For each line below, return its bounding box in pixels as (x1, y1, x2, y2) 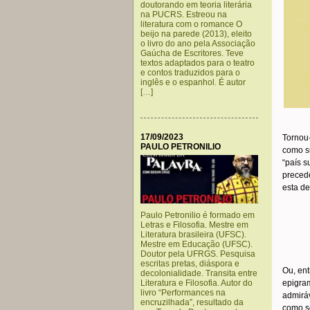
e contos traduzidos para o (140, 68, 240, 77)
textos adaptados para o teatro (140, 58, 255, 68)
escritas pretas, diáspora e (140, 259, 239, 268)
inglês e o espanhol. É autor (140, 77, 246, 87)
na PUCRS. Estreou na (140, 10, 227, 19)
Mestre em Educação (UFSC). (140, 239, 253, 249)
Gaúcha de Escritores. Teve (140, 48, 244, 58)
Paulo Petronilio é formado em (140, 210, 255, 220)
